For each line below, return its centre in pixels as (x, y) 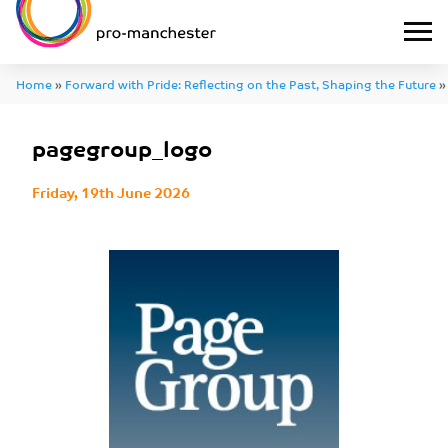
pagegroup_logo (122, 147)
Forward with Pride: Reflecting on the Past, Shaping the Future (250, 83)
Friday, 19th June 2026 (111, 191)
